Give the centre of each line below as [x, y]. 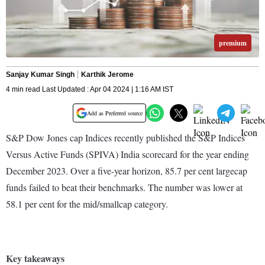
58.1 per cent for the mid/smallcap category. [87, 204]
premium [233, 43]
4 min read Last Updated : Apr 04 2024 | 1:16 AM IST [90, 90]
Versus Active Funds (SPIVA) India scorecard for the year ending [127, 154]
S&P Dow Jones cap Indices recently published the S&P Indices [125, 138]
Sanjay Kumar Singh [40, 75]
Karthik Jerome [107, 75]
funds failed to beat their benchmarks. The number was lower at [124, 188]
